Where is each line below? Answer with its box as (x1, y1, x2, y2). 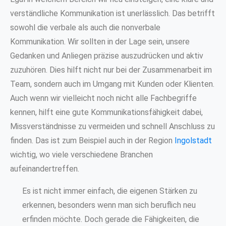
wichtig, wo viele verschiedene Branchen (10, 149, 153, 159)
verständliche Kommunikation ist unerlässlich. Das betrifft (10, 8, 215, 18)
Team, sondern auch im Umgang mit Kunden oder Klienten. (10, 79, 214, 89)
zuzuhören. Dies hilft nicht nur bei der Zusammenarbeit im (10, 65, 212, 75)
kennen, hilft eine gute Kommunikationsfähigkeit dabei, (10, 107, 203, 117)
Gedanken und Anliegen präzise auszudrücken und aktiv (10, 50, 203, 61)
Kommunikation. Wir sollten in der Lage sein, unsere (10, 36, 190, 46)
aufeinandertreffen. (10, 163, 79, 174)
